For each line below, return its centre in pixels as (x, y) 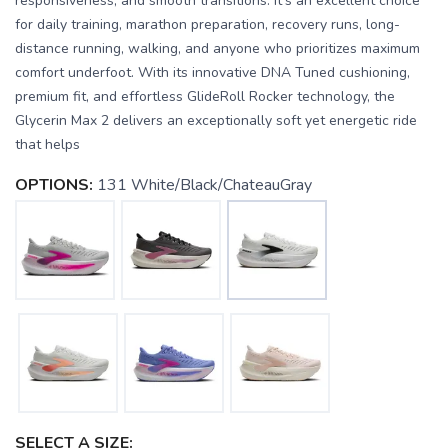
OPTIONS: (54, 185)
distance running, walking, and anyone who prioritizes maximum (217, 48)
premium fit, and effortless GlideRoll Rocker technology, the (205, 96)
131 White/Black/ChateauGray (204, 185)
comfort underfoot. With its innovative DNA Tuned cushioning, (212, 72)
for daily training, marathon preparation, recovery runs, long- (207, 24)
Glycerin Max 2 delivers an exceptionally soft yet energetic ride (216, 120)
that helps (47, 144)
